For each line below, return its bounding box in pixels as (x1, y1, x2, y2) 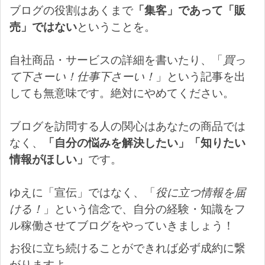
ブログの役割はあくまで (9, 2, 133, 18)
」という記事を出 (156, 68, 245, 84)
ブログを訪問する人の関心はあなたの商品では (9, 118, 245, 134)
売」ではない (9, 18, 77, 34)
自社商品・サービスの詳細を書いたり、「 (9, 51, 223, 67)
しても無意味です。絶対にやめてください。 (9, 85, 234, 101)
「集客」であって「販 (133, 2, 245, 18)
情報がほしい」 (9, 151, 88, 167)
